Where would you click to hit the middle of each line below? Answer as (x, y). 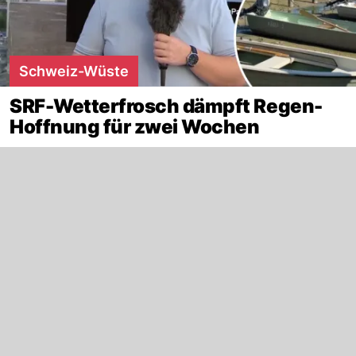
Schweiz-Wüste (74, 71)
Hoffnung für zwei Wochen (135, 126)
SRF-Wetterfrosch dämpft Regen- (166, 106)
